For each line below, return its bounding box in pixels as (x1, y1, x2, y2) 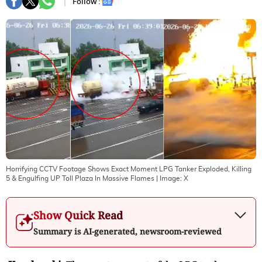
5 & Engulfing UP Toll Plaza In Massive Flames (6, 174, 154, 182)
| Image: (154, 174, 184, 182)
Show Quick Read (33, 208, 123, 222)
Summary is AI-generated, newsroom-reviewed (33, 225, 222, 237)
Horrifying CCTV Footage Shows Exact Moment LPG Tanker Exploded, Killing (6, 165, 251, 173)
